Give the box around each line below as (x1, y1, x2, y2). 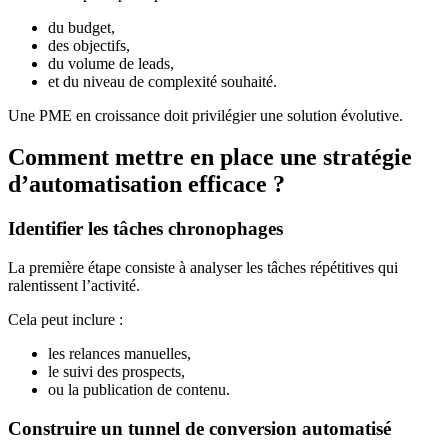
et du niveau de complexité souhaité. (48, 72, 277, 90)
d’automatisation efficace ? (8, 171, 285, 198)
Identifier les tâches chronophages (8, 218, 283, 240)
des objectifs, (48, 36, 130, 54)
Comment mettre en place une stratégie (8, 144, 412, 171)
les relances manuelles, (48, 345, 191, 363)
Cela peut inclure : (8, 311, 123, 329)
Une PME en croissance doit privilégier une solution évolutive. (8, 106, 403, 124)
